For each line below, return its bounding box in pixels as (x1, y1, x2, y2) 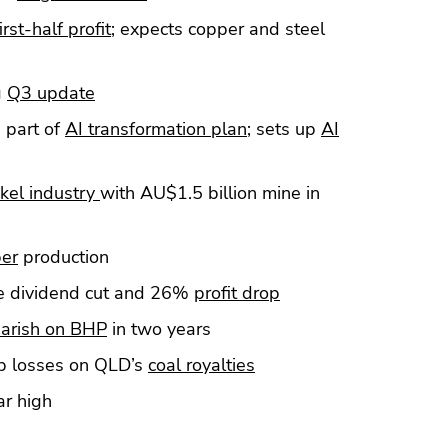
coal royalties (148, 352, 255, 377)
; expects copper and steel (111, 16, 325, 41)
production (18, 244, 109, 269)
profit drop (194, 280, 280, 305)
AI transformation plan (65, 116, 247, 141)
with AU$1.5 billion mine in (100, 180, 320, 205)
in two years (107, 316, 211, 341)
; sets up (247, 116, 321, 141)
